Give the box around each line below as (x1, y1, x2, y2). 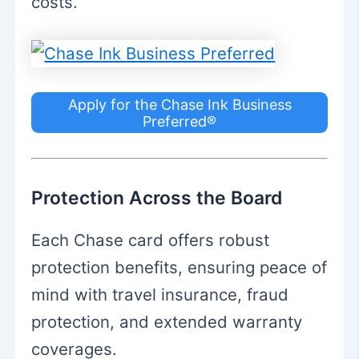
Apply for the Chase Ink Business (67, 95, 292, 113)
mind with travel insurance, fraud (31, 284, 289, 305)
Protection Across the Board (31, 187, 283, 210)
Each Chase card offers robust (31, 229, 270, 250)
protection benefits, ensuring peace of (31, 256, 328, 277)
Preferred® (143, 112, 216, 130)
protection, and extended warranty (31, 311, 303, 332)
